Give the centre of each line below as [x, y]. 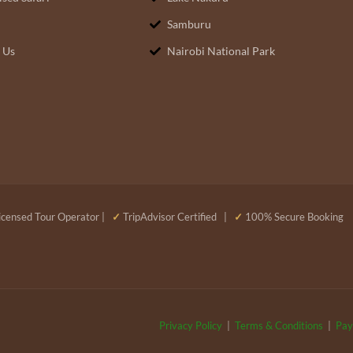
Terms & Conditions [279, 325]
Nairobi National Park [221, 51]
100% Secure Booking [293, 217]
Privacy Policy [191, 325]
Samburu [190, 24]
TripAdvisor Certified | [177, 217]
